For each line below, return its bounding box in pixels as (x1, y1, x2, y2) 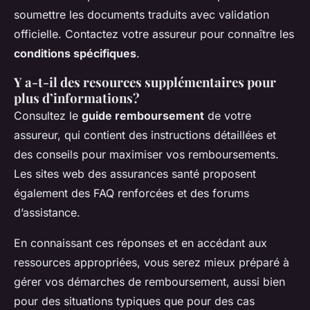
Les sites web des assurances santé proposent (14, 167, 256, 181)
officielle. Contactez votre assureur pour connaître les (14, 27, 294, 42)
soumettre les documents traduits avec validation (14, 8, 269, 22)
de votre (204, 109, 251, 123)
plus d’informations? (14, 89, 140, 107)
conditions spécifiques (14, 46, 136, 61)
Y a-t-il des (14, 73, 83, 91)
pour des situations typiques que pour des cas (14, 294, 255, 309)
